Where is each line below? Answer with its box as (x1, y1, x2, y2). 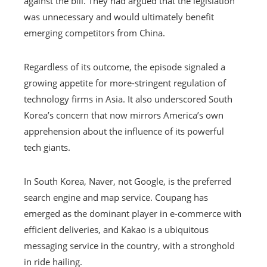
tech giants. (24, 141, 70, 153)
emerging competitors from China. (24, 26, 165, 39)
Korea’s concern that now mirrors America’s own (24, 108, 223, 121)
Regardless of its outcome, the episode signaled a (24, 60, 225, 73)
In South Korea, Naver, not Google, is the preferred (24, 175, 231, 187)
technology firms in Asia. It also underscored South (24, 92, 232, 105)
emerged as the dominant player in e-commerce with (24, 207, 241, 219)
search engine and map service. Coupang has (24, 191, 208, 203)
